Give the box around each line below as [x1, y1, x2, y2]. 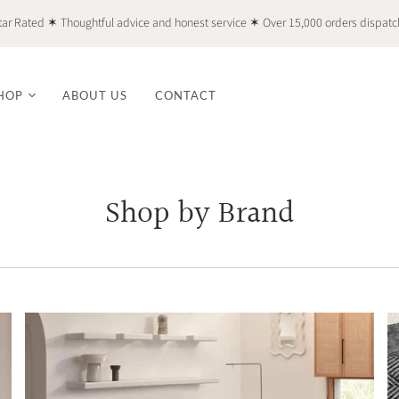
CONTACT [154, 87, 216, 102]
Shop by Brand [104, 190, 295, 240]
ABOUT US [62, 87, 128, 102]
